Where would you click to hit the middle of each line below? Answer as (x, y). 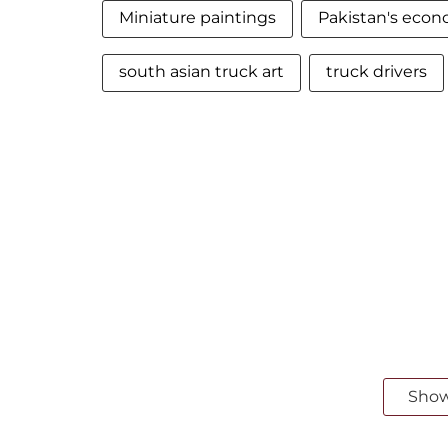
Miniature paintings (197, 17)
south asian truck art (201, 71)
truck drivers (376, 71)
